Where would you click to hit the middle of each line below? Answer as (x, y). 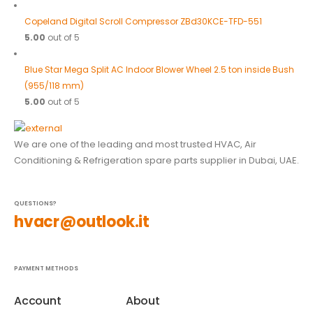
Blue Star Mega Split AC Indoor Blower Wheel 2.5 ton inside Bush (159, 69)
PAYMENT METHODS (46, 269)
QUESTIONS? (35, 204)
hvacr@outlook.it (82, 222)
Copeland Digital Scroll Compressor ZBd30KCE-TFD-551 (143, 21)
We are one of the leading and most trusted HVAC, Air (135, 145)
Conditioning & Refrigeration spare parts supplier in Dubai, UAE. (156, 161)
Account (38, 301)
